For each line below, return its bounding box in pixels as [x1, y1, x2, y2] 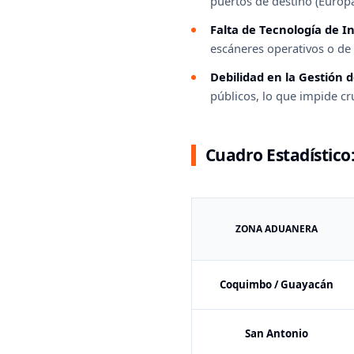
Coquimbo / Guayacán [219, 277, 333, 292]
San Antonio [244, 326, 308, 341]
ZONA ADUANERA [235, 222, 318, 235]
